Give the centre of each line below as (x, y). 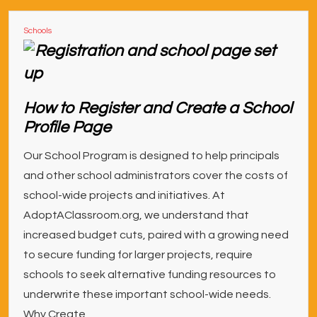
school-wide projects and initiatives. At (124, 195)
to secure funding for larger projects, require (138, 255)
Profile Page (67, 127)
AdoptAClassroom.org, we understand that (136, 215)
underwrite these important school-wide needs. (149, 294)
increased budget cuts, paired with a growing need (156, 235)
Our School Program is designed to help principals (151, 156)
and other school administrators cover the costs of (156, 175)
